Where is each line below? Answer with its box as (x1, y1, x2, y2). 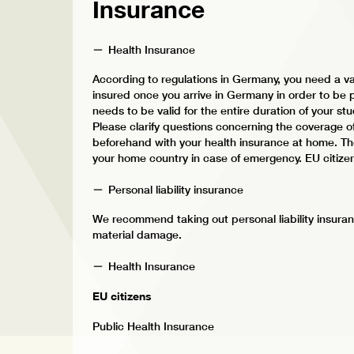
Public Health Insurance (92, 318, 214, 333)
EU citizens (92, 288, 152, 303)
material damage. (92, 228, 182, 243)
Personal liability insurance (107, 183, 243, 198)
